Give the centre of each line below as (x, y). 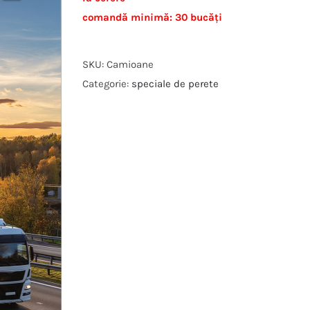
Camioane (130, 64)
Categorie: (107, 84)
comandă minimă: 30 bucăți (152, 17)
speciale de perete (175, 84)
